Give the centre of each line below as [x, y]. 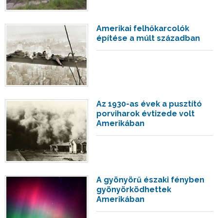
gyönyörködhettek [134, 189]
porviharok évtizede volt [146, 114]
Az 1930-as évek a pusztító [149, 104]
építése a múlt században [148, 38]
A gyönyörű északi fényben [151, 180]
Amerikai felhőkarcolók [143, 28]
